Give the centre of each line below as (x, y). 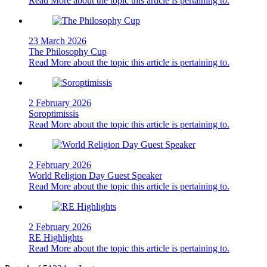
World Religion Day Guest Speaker (95, 175)
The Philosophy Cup (68, 51)
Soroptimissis (54, 113)
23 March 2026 (58, 41)
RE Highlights (56, 237)
